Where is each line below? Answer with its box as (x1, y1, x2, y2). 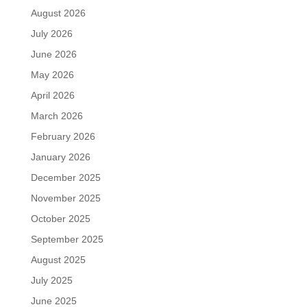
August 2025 (30, 254, 86, 265)
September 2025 (30, 233, 103, 245)
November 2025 (30, 192, 101, 204)
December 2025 (30, 171, 101, 183)
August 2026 (30, 7, 86, 19)
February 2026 (30, 130, 95, 142)
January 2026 (30, 151, 90, 162)
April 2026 (30, 89, 75, 101)
